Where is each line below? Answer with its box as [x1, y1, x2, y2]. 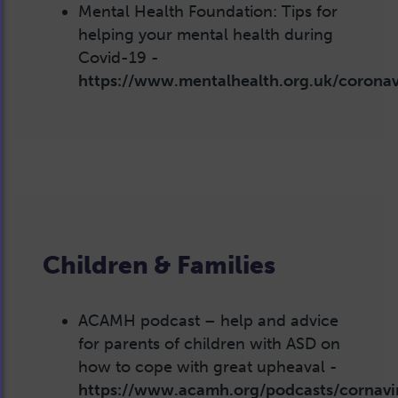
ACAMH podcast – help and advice [78, 310, 338, 330]
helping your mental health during [78, 25, 333, 44]
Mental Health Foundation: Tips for [78, 2, 338, 21]
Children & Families [43, 250, 275, 280]
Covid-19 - [78, 48, 159, 68]
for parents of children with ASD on [78, 333, 340, 354]
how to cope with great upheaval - [78, 356, 338, 377]
